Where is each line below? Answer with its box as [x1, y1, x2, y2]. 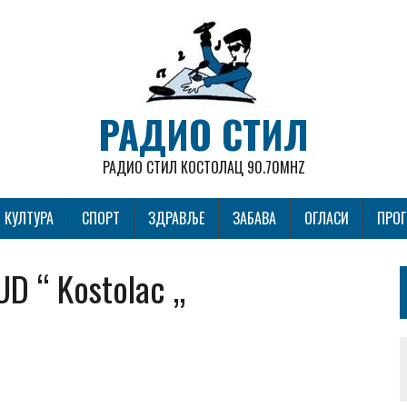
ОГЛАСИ [304, 207, 349, 229]
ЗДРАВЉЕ [148, 207, 204, 229]
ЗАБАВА [233, 207, 276, 229]
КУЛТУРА [5, 207, 54, 229]
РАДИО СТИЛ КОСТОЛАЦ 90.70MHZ [102, 156, 305, 178]
